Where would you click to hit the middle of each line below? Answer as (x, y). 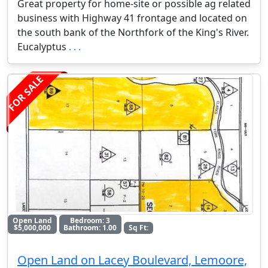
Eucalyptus (43, 46)
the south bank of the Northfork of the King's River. (133, 32)
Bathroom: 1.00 (90, 227)
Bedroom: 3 (90, 220)
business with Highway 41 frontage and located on (132, 18)
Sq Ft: (138, 227)
